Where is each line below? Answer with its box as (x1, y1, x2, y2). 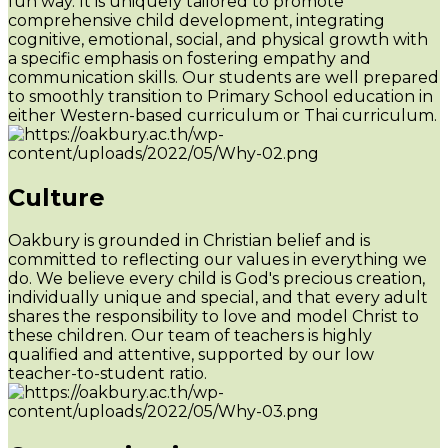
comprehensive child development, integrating (8, 10, 385, 30)
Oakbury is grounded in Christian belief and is (8, 231, 370, 251)
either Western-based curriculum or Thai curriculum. (8, 105, 437, 125)
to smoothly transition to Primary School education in (8, 86, 433, 106)
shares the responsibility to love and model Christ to (8, 307, 419, 327)
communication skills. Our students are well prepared (8, 67, 439, 87)
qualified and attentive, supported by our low (8, 345, 374, 365)
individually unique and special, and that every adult (8, 288, 428, 308)
